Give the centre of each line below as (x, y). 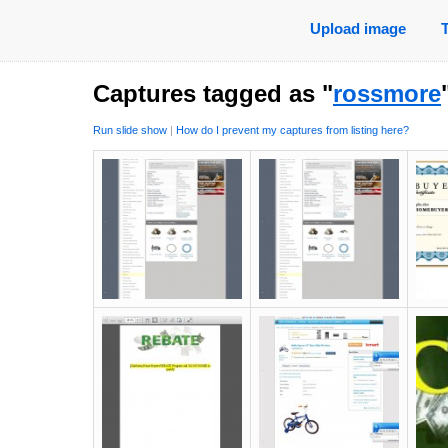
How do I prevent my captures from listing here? (292, 130)
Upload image (357, 28)
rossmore (387, 93)
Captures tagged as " (213, 93)
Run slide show (130, 130)
